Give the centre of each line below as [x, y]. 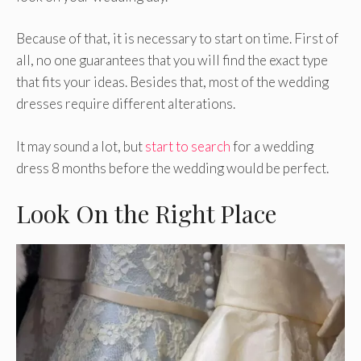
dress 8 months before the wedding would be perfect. [172, 168]
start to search [188, 146]
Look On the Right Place [146, 214]
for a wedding [272, 146]
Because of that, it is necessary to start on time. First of [177, 39]
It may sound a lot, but [81, 146]
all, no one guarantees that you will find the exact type [172, 60]
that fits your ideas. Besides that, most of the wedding [172, 82]
